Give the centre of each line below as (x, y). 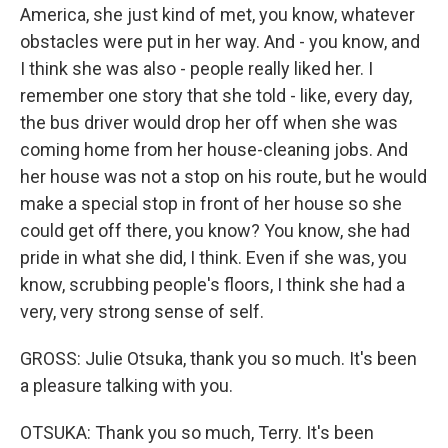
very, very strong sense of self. (142, 312)
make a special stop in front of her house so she (211, 204)
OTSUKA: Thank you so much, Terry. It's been (197, 433)
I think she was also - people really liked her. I (196, 69)
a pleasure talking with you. (126, 386)
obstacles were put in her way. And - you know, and (220, 42)
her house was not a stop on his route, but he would (223, 177)
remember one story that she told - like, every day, (216, 96)
